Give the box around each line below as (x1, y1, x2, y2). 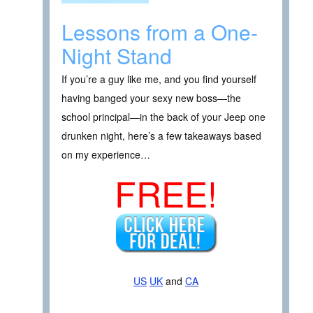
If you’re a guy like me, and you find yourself (61, 71, 256, 86)
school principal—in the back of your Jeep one (61, 109, 265, 124)
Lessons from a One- (61, 16, 258, 47)
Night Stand (61, 40, 172, 71)
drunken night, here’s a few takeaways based (61, 128, 261, 143)
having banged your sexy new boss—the (61, 90, 241, 105)
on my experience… (61, 147, 150, 161)
